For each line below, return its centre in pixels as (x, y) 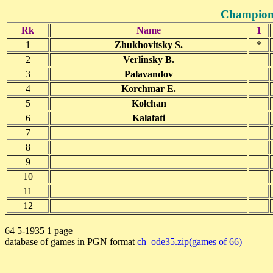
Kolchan (149, 103)
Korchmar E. (149, 89)
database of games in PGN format (71, 242)
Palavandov (149, 74)
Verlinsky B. (149, 59)
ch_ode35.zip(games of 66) (190, 242)
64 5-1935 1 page (39, 231)
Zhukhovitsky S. (149, 45)
